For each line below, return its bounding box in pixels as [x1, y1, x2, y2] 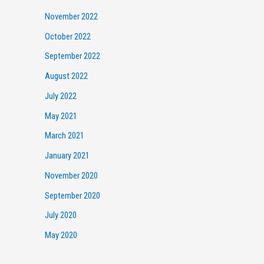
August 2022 [45, 71, 88, 82]
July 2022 [45, 90, 77, 101]
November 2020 [45, 170, 98, 181]
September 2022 [45, 51, 100, 62]
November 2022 [45, 11, 98, 22]
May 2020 [45, 230, 77, 241]
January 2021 [45, 150, 90, 161]
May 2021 [45, 110, 77, 121]
